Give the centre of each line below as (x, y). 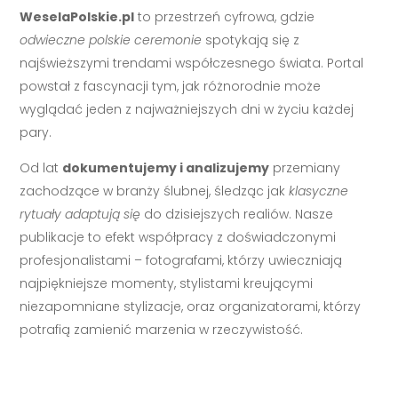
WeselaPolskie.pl (77, 16)
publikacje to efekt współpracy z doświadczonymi (178, 237)
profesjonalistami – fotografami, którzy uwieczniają (181, 260)
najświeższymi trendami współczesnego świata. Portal (192, 63)
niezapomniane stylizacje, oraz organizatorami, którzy (191, 306)
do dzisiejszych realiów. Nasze (237, 214)
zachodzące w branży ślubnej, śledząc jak (155, 191)
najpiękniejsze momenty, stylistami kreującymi (167, 283)
